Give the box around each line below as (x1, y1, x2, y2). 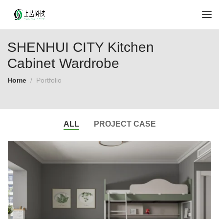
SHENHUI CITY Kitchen (7, 40, 154, 55)
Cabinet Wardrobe (7, 56, 119, 71)
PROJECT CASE (93, 119, 156, 128)
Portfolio (36, 76, 62, 84)
